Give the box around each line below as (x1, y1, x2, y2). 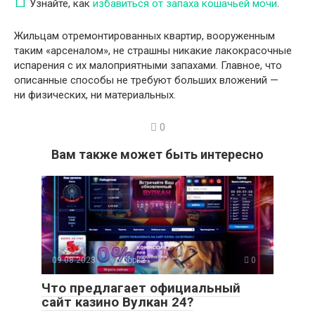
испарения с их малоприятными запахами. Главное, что (14, 59, 282, 72)
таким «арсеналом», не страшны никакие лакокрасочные (14, 44, 292, 58)
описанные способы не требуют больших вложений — (14, 74, 278, 87)
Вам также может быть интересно (51, 147, 264, 162)
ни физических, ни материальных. (14, 89, 176, 102)
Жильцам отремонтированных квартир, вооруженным (14, 30, 275, 43)
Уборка (117, 255, 146, 266)
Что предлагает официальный (41, 280, 240, 297)
